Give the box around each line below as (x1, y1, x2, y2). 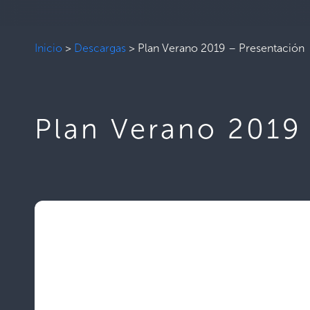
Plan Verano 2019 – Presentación (138, 41, 304, 55)
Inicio (35, 41, 62, 55)
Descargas (74, 41, 126, 55)
